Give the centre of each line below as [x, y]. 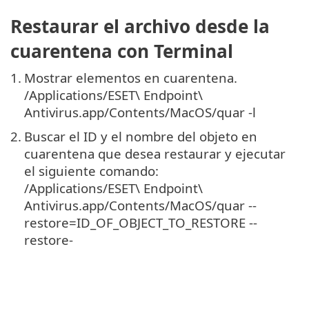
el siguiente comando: [91, 170]
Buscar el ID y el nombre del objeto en [141, 136]
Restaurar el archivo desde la [140, 26]
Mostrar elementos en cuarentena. [131, 77]
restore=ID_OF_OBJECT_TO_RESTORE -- [141, 222]
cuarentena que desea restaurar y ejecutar [155, 153]
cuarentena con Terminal [122, 51]
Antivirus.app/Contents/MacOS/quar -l [140, 112]
